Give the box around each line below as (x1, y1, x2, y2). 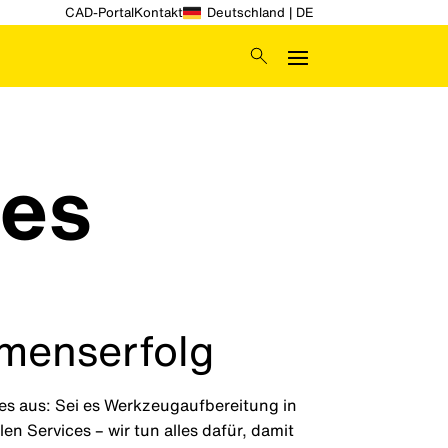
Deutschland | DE (206, 3, 314, 22)
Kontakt (133, 3, 183, 22)
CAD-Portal (64, 3, 134, 22)
